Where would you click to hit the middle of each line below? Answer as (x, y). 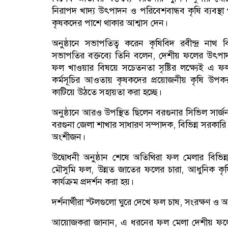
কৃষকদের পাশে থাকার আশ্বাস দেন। (110, 23)
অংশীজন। (69, 137)
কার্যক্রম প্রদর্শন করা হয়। (93, 182)
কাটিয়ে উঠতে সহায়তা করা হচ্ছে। (107, 92)
